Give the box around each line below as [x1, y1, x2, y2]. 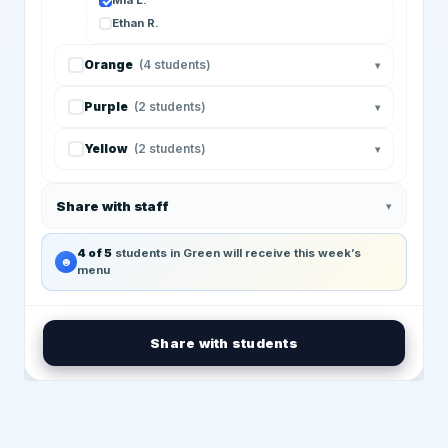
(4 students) [139, 57, 211, 72]
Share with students [150, 335, 298, 351]
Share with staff [56, 198, 169, 214]
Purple [84, 99, 128, 114]
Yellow [84, 141, 128, 156]
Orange [84, 57, 133, 72]
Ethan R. [112, 16, 159, 30]
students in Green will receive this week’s [112, 246, 361, 260]
